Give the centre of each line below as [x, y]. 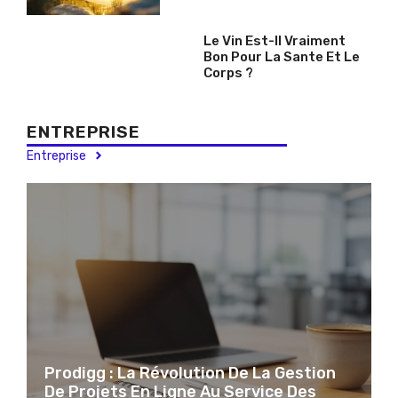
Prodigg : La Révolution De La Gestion [190, 373]
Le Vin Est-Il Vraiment [275, 40]
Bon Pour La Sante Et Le [282, 56]
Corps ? [228, 72]
